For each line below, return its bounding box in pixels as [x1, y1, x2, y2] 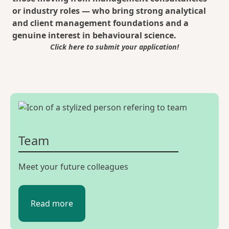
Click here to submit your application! [50, 42, 179, 52]
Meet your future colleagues [18, 161, 128, 172]
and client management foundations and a [12, 17, 189, 29]
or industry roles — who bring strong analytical [12, 5, 206, 16]
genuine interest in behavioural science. [12, 30, 176, 41]
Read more [31, 198, 73, 209]
